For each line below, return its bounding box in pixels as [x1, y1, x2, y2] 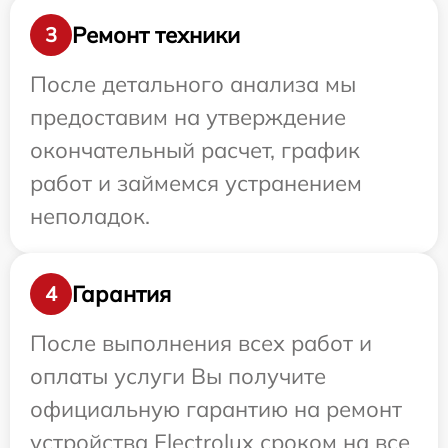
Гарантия [72, 279, 171, 308]
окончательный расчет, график [30, 136, 360, 164]
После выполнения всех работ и [30, 329, 372, 357]
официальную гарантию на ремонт [30, 395, 402, 423]
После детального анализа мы [30, 70, 356, 98]
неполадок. [30, 202, 150, 230]
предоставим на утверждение [30, 103, 346, 131]
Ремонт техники [72, 20, 240, 49]
